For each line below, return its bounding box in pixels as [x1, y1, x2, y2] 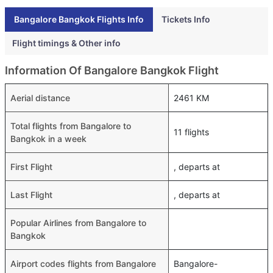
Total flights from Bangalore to [10, 120, 131, 131]
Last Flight [10, 189, 52, 200]
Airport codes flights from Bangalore [10, 258, 156, 269]
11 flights [174, 126, 209, 137]
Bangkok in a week [10, 133, 87, 144]
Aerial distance [10, 92, 70, 103]
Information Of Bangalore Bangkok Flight [5, 63, 219, 77]
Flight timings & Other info [12, 37, 121, 48]
